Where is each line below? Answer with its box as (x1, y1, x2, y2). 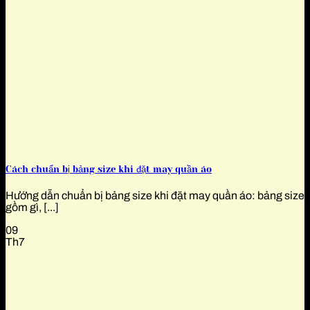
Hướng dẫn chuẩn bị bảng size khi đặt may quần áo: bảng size (6, 190, 304, 202)
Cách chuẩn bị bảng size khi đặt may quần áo (6, 164, 212, 175)
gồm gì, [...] (6, 201, 59, 214)
